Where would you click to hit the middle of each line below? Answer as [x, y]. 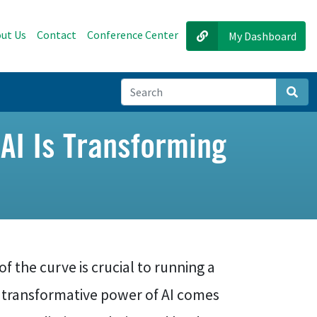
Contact [57, 34]
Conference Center [133, 34]
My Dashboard [263, 36]
